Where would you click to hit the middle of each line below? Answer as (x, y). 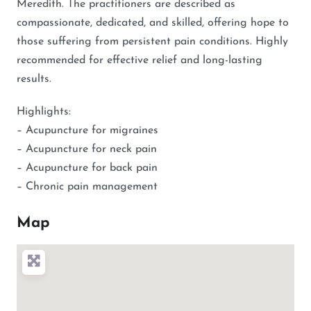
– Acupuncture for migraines (87, 130)
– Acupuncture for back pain (87, 168)
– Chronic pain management (87, 186)
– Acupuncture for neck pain (87, 149)
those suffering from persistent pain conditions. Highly (152, 41)
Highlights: (44, 111)
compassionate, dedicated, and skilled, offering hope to (153, 23)
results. (34, 79)
